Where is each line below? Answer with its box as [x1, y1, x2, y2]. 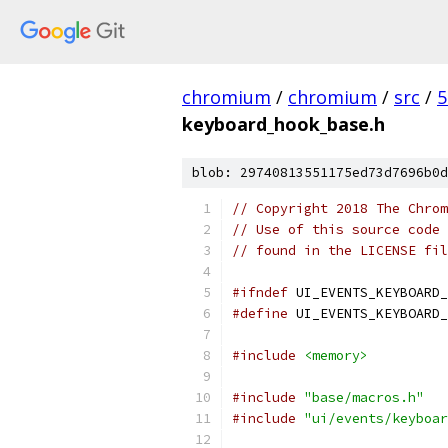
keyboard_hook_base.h [182, 112, 385, 136]
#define [232, 305, 288, 322]
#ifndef [232, 284, 288, 301]
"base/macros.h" [304, 389, 424, 406]
